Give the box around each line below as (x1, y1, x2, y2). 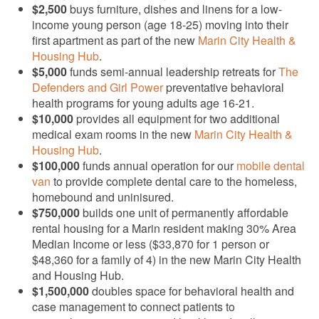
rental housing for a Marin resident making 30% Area (32, 219, 296, 236)
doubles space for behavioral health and (89, 282, 294, 299)
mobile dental (236, 157, 305, 174)
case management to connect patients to (32, 298, 235, 315)
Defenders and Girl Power (32, 78, 163, 95)
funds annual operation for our (80, 157, 236, 174)
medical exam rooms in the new (32, 125, 194, 142)
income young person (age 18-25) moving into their (32, 16, 288, 33)
